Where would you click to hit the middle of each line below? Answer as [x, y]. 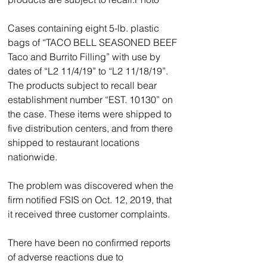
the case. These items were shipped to [91, 114]
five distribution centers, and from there [91, 128]
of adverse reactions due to [67, 257]
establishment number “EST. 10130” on [91, 99]
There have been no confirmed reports [90, 242]
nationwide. [53, 156]
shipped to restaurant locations [75, 142]
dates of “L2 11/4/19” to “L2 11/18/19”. [88, 71]
